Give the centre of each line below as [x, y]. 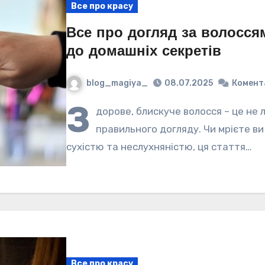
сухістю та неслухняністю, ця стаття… [159, 147]
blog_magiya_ [117, 83]
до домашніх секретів [144, 52]
